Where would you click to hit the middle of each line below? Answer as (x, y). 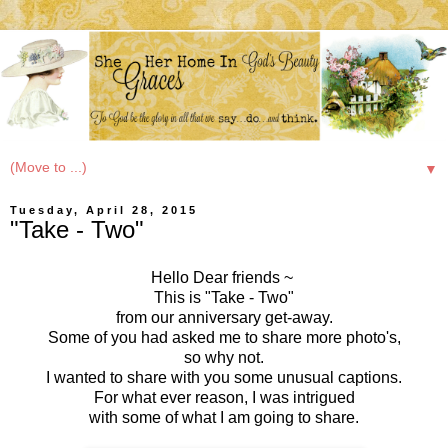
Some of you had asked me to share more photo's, (224, 337)
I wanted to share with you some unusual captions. (224, 377)
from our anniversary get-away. (224, 317)
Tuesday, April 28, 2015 (104, 210)
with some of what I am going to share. (224, 417)
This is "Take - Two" (224, 297)
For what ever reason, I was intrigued (224, 397)
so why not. (224, 357)
